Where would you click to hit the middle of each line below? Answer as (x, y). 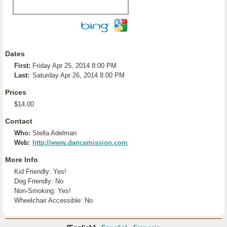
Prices (16, 92)
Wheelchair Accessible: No (53, 200)
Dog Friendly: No (39, 181)
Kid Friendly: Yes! (40, 172)
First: (22, 66)
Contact (19, 121)
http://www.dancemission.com (80, 143)
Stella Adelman (54, 133)
